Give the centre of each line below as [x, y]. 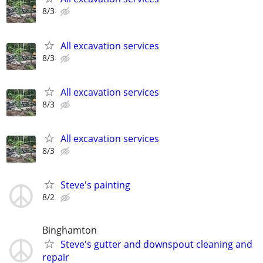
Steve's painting [95, 185]
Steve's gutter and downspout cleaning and [156, 245]
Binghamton [70, 230]
